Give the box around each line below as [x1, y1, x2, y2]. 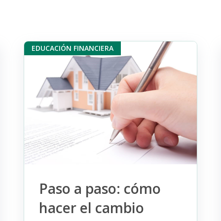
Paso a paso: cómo [38, 179, 161, 198]
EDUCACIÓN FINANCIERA [31, 43, 113, 53]
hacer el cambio [38, 198, 144, 217]
